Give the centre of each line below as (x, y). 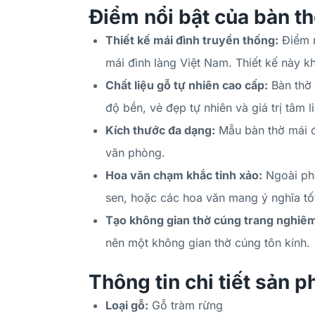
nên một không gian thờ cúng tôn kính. (208, 242)
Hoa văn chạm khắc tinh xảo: (184, 175)
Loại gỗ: (127, 305)
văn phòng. (135, 152)
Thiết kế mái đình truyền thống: (192, 40)
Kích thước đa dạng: (160, 130)
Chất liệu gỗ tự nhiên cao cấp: (187, 85)
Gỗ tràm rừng (186, 305)
